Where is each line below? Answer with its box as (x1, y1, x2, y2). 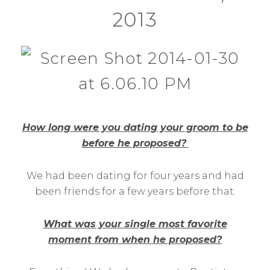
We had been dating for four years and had (26, 170, 244, 181)
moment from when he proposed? (48, 234, 222, 245)
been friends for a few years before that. (34, 186, 236, 197)
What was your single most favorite (43, 218, 227, 230)
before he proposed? (81, 137, 186, 149)
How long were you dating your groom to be (22, 122, 248, 133)
